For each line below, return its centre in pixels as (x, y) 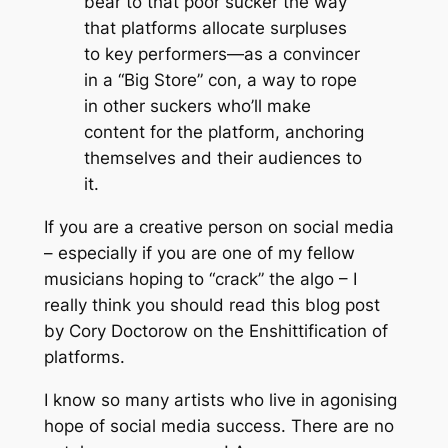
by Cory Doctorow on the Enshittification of (215, 331)
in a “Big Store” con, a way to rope (220, 80)
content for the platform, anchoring (223, 132)
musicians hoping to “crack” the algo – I (200, 279)
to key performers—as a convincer (221, 54)
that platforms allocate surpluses (215, 28)
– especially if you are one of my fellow (199, 253)
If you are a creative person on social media (218, 227)
